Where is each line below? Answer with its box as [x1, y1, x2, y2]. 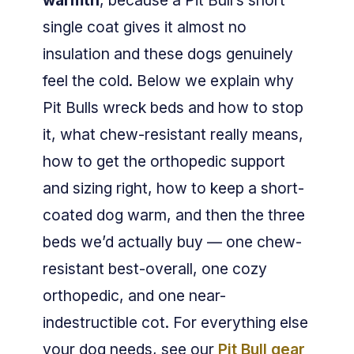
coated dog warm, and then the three [43, 205, 305, 225]
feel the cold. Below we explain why [43, 71, 294, 91]
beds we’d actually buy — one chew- [43, 232, 302, 252]
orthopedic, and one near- [43, 286, 226, 306]
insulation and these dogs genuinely [43, 44, 293, 64]
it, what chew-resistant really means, [43, 125, 303, 145]
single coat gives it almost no [43, 17, 247, 37]
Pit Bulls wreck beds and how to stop [43, 98, 303, 118]
